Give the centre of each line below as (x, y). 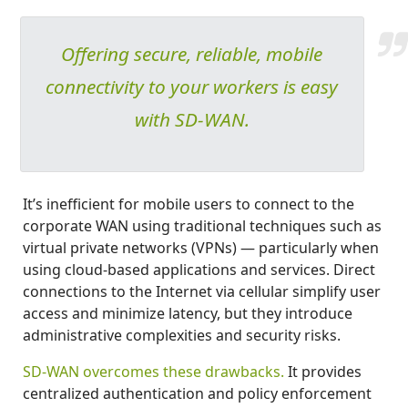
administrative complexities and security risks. (182, 335)
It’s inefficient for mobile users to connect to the (189, 204)
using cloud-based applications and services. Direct (199, 269)
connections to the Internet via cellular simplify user (202, 291)
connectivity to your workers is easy (192, 87)
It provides (323, 371)
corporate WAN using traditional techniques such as (202, 225)
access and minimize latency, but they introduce (188, 313)
